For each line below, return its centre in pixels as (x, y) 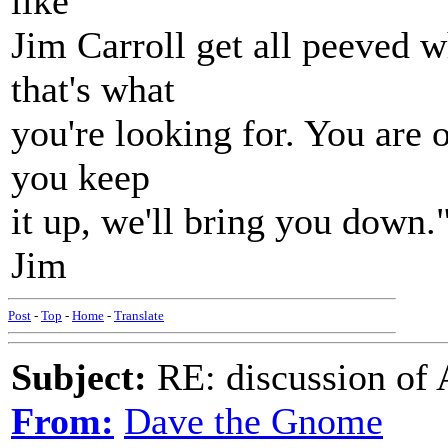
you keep (80, 177)
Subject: (79, 377)
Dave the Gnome (253, 421)
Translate (139, 315)
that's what (93, 89)
